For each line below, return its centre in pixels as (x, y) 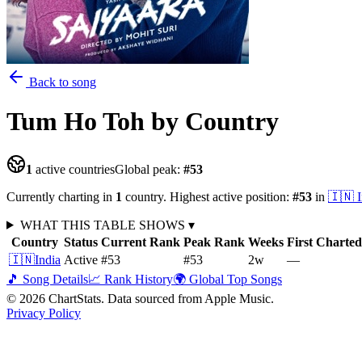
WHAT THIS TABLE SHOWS (104, 225)
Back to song (61, 82)
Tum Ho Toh (76, 122)
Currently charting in (61, 196)
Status (81, 242)
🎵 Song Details (47, 279)
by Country (215, 122)
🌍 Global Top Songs (227, 279)
